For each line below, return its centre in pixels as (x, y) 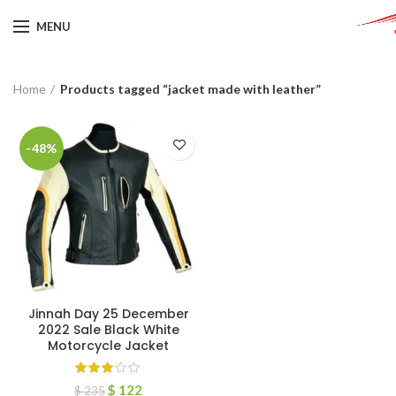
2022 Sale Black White (108, 330)
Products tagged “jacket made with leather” (190, 88)
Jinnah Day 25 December (108, 314)
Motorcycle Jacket (108, 346)
